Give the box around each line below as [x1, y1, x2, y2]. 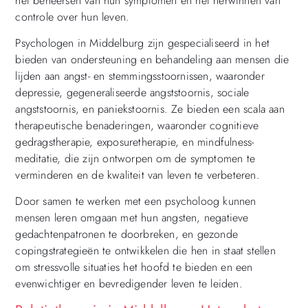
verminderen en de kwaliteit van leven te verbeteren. [15, 166, 260, 183]
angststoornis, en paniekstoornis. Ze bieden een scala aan [15, 100, 285, 117]
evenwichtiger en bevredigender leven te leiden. [15, 276, 243, 292]
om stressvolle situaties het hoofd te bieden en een [15, 259, 253, 276]
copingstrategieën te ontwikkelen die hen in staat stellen [15, 243, 276, 259]
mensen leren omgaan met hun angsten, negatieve [15, 210, 249, 226]
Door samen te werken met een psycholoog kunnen [15, 193, 256, 210]
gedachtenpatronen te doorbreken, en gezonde [15, 226, 238, 243]
